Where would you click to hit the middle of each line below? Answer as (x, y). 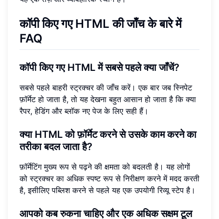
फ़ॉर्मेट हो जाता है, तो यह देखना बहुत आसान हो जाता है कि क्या (108, 99)
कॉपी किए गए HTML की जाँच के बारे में (100, 23)
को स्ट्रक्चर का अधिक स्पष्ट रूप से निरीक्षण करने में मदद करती (109, 178)
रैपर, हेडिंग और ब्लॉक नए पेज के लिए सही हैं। (84, 111)
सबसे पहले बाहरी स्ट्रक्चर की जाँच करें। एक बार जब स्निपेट (106, 87)
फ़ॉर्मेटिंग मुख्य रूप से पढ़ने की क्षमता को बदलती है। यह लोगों (105, 166)
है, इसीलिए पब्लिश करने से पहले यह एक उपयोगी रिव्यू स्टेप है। (108, 190)
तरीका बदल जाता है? (56, 146)
